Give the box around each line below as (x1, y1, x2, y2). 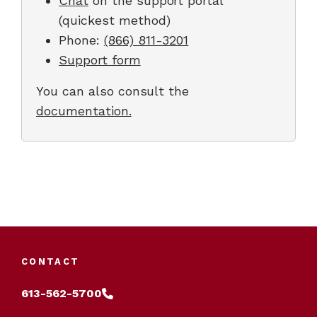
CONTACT (21, 256, 80, 267)
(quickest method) (59, 13, 171, 28)
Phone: (59, 33, 104, 47)
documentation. (36, 103, 132, 118)
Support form (59, 52, 141, 67)
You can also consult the (36, 83, 190, 98)
